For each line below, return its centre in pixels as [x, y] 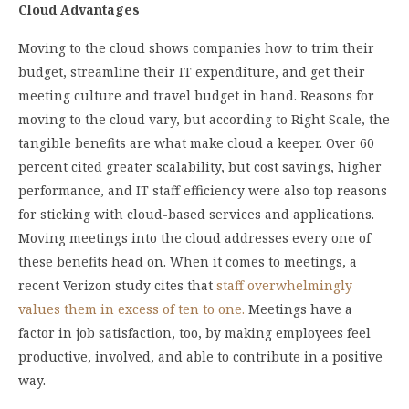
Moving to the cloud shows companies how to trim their [196, 47]
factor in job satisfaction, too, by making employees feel [194, 332]
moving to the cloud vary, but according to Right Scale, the [204, 119]
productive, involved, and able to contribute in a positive [200, 356]
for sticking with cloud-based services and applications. [196, 214]
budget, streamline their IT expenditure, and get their [192, 71]
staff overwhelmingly [284, 285]
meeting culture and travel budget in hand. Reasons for [196, 95]
